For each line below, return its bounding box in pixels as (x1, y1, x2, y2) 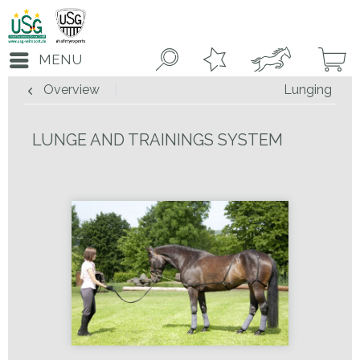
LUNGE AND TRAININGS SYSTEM (32, 130, 283, 149)
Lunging (284, 82, 332, 97)
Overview (43, 82, 100, 97)
